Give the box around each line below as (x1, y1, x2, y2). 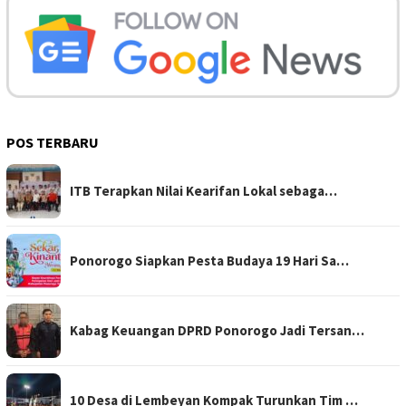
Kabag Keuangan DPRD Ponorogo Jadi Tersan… (70, 321, 364, 339)
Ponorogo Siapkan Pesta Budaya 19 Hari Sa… (70, 251, 349, 269)
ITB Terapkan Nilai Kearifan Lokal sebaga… (70, 181, 337, 199)
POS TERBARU (6, 132, 99, 151)
